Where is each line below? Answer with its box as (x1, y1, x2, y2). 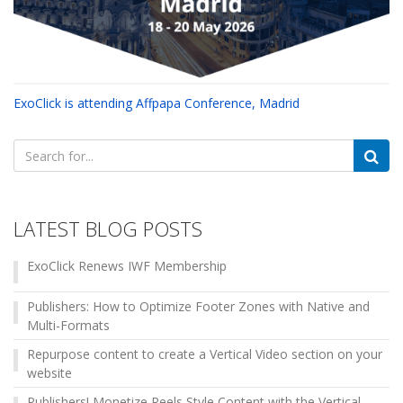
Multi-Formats (27, 317, 110, 335)
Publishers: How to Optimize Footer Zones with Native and (27, 298, 370, 316)
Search (13, 139, 57, 157)
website (27, 364, 72, 382)
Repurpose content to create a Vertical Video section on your (27, 345, 382, 363)
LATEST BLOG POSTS (13, 215, 202, 243)
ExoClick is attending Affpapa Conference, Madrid (13, 94, 300, 112)
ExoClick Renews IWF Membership (27, 257, 227, 275)
